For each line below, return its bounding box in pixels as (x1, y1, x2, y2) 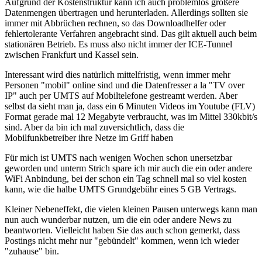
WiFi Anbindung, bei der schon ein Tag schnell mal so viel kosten (5, 174, 247, 184)
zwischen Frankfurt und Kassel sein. (5, 50, 139, 60)
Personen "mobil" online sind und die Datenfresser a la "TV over (5, 80, 244, 91)
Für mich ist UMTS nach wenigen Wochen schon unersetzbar (5, 153, 232, 163)
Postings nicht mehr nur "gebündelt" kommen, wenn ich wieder (5, 236, 239, 246)
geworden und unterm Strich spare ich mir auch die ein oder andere (5, 163, 252, 174)
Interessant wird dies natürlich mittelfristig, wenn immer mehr (5, 70, 230, 80)
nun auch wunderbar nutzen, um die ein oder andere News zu (5, 215, 232, 225)
